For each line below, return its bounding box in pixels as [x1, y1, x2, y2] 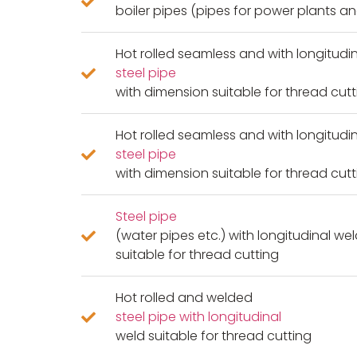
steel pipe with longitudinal [115, 308, 281, 327]
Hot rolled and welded [115, 288, 253, 308]
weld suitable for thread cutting [115, 327, 312, 346]
